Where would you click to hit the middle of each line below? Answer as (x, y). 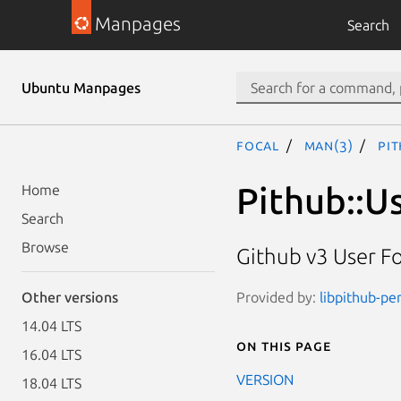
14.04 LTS (51, 326)
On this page (284, 345)
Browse (45, 247)
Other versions (70, 297)
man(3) (328, 145)
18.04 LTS (51, 383)
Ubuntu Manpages (81, 88)
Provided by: (278, 297)
